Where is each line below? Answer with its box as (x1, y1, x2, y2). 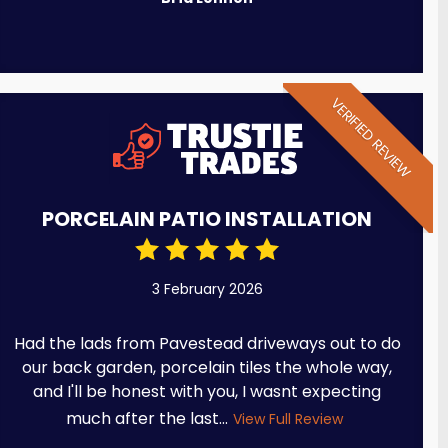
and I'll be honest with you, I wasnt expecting (33, 379, 382, 403)
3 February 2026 (151, 278, 263, 299)
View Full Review (233, 408, 344, 429)
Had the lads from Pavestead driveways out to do (13, 331, 401, 355)
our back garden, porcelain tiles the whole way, (22, 355, 393, 379)
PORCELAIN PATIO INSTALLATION (42, 204, 373, 233)
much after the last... (66, 406, 229, 430)
